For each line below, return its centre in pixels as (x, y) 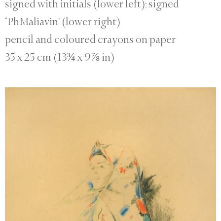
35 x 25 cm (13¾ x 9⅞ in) (60, 57)
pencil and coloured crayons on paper (90, 39)
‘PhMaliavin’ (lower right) (63, 21)
